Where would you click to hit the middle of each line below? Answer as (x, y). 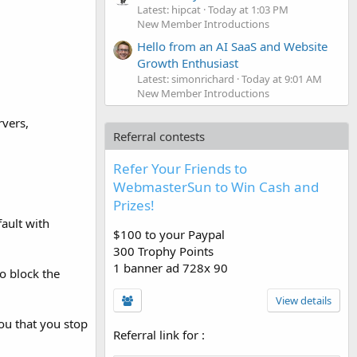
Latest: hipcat (169, 9)
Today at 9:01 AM (282, 78)
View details (304, 300)
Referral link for (157, 334)
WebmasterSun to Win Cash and (216, 186)
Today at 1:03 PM (248, 9)
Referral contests (159, 136)
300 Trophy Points (163, 251)
